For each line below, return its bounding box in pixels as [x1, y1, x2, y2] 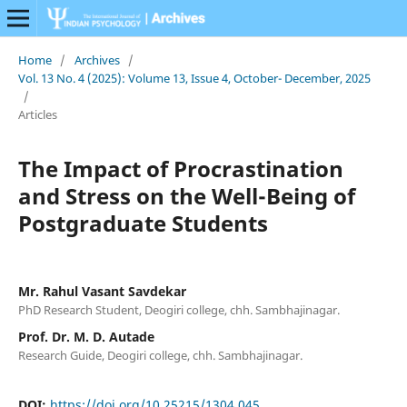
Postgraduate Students [17, 207, 268, 238]
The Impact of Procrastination [17, 153, 343, 184]
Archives [74, 51, 120, 68]
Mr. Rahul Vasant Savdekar [17, 282, 186, 300]
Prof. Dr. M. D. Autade [17, 327, 154, 345]
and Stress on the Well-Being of [17, 180, 355, 211]
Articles [17, 105, 57, 123]
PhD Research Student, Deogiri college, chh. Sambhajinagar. [17, 301, 340, 318]
